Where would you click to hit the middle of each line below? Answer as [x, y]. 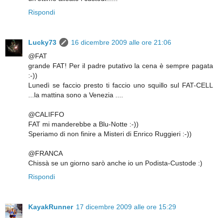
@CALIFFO [46, 115]
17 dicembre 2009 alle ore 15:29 [126, 207]
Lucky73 [42, 43]
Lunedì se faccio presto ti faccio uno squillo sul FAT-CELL [121, 85]
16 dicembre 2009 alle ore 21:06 [121, 43]
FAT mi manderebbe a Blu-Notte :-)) [83, 124]
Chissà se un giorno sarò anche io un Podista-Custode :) [115, 163]
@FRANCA [45, 154]
